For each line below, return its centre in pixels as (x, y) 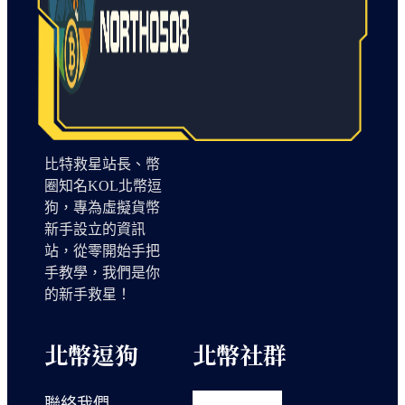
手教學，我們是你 (103, 272)
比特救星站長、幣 (103, 164)
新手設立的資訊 (95, 229)
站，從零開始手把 (103, 250)
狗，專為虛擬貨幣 (103, 207)
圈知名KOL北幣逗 (104, 185)
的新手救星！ (88, 294)
